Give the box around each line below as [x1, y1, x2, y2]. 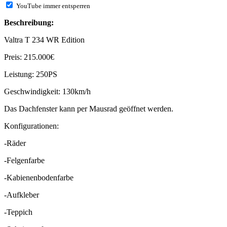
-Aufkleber [4, 191, 39, 200]
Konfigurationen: [4, 122, 59, 131]
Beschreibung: [4, 18, 54, 27]
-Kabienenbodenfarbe [4, 173, 73, 182]
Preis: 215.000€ [4, 53, 54, 62]
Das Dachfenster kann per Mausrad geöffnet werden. [4, 104, 173, 113]
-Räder [4, 139, 26, 148]
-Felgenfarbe [4, 156, 45, 165]
